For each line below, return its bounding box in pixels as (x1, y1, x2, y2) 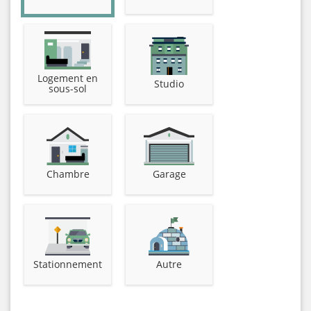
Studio (154, 76, 184, 90)
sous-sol (49, 82, 87, 95)
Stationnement (33, 257, 102, 271)
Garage (152, 167, 186, 180)
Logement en (37, 72, 98, 85)
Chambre (46, 167, 90, 180)
